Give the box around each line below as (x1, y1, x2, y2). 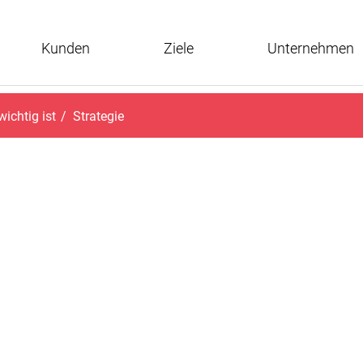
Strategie (73, 108, 124, 124)
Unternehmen (267, 40, 354, 57)
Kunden (41, 40, 90, 57)
